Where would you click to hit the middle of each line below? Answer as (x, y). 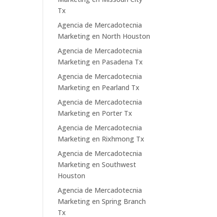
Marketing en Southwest (97, 164)
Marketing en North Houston (104, 36)
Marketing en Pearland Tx (99, 87)
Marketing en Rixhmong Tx (101, 139)
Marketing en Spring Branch (102, 201)
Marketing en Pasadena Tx (101, 62)
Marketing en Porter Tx (95, 113)
